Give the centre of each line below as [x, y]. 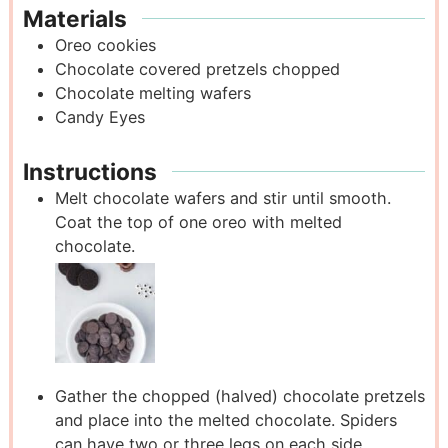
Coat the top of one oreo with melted [198, 221]
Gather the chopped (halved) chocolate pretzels [239, 395]
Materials [74, 19]
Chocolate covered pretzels [160, 69]
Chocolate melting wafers [152, 93]
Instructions [89, 171]
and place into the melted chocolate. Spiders [225, 419]
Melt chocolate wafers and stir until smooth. [222, 197]
